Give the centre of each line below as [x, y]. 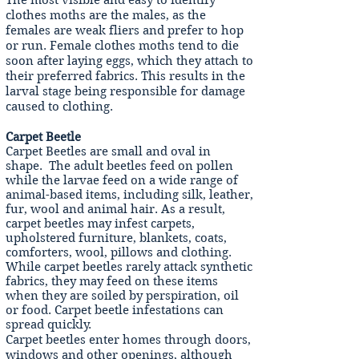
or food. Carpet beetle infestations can [115, 310]
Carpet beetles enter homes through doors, [128, 340]
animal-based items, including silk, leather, [129, 195]
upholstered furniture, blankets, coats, [116, 238]
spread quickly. [48, 325]
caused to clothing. [59, 107]
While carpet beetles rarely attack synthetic [129, 267]
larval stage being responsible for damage [125, 91]
